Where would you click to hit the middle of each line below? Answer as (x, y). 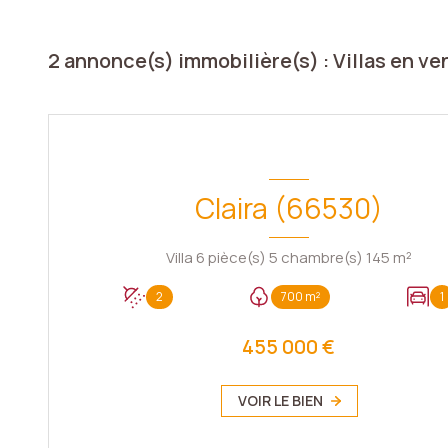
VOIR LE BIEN (280, 400)
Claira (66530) (288, 207)
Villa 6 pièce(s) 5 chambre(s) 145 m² (402, 257)
